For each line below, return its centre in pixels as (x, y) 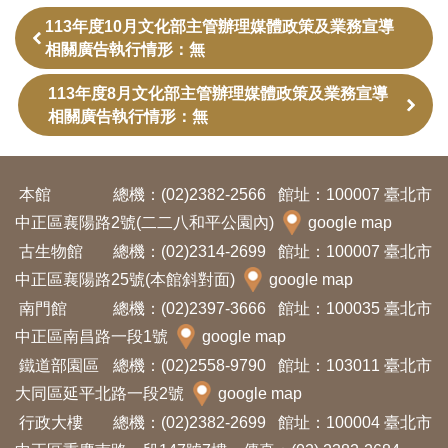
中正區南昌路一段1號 (93, 336)
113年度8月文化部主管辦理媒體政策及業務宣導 (218, 93)
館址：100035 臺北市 (353, 308)
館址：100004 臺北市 (353, 422)
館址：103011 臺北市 (353, 365)
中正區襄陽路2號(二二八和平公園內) (146, 222)
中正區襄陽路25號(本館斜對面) (127, 279)
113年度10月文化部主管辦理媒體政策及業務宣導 (219, 26)
